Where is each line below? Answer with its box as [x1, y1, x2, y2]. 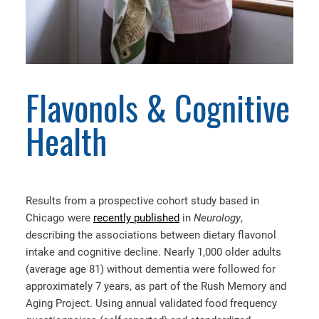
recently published [93, 211, 179, 225]
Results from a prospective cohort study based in [26, 194, 259, 208]
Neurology [194, 211, 241, 225]
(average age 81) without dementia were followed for [26, 263, 276, 276]
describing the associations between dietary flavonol [26, 229, 276, 242]
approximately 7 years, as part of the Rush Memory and [26, 280, 286, 293]
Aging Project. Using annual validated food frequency [26, 297, 277, 310]
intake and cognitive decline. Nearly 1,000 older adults [26, 246, 281, 259]
